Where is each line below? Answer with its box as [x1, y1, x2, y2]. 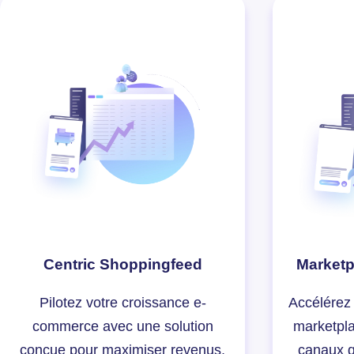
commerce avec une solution [32, 318, 213, 334]
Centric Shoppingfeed [43, 255, 202, 273]
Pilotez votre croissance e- [39, 294, 206, 311]
